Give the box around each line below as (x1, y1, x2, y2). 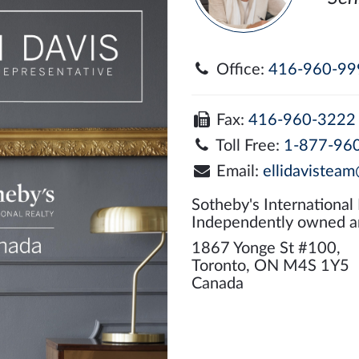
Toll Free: (212, 137, 284, 154)
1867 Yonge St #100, (192, 240, 341, 256)
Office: (212, 61, 268, 78)
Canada (192, 275, 244, 292)
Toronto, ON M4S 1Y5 (192, 257, 349, 274)
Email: (212, 163, 263, 179)
